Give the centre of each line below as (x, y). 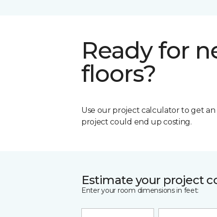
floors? (119, 73)
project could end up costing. (137, 122)
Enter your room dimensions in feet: (140, 190)
